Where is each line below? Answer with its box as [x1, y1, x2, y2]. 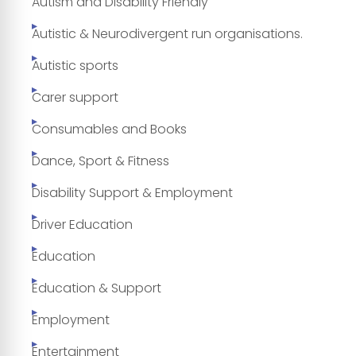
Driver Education [32, 215, 133, 234]
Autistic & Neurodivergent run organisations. [32, 24, 303, 43]
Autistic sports [32, 56, 118, 75]
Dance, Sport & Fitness [32, 151, 169, 170]
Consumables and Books [32, 119, 187, 138]
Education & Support [32, 278, 161, 297]
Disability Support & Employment [32, 183, 233, 202]
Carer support [32, 87, 118, 106]
